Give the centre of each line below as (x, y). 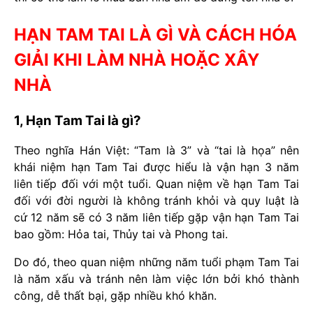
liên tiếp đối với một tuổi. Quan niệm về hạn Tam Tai (156, 183)
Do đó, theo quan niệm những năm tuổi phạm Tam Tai (156, 262)
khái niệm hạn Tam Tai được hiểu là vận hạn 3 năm (156, 167)
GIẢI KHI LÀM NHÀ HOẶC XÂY (137, 59)
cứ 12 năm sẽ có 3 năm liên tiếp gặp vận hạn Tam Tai (156, 217)
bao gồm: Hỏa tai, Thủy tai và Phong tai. (121, 234)
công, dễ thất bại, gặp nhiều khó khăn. (115, 295)
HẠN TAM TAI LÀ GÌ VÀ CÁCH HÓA (155, 34)
